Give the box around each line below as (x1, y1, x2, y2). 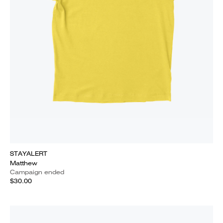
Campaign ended (10, 168, 64, 176)
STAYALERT (10, 149, 47, 158)
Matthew (10, 159, 37, 167)
